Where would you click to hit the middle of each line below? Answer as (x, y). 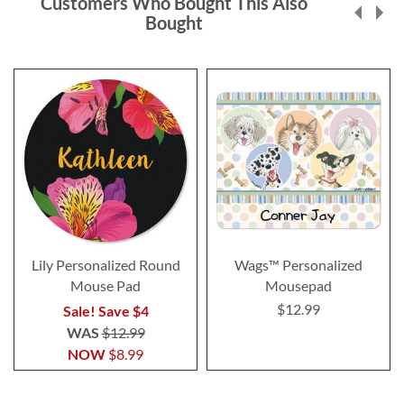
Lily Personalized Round (106, 264)
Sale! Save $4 (106, 310)
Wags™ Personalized (298, 264)
